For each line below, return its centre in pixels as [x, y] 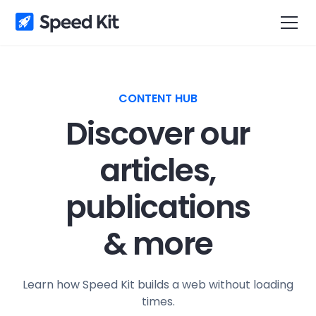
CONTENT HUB [158, 98]
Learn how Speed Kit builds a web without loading [158, 285]
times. [158, 302]
